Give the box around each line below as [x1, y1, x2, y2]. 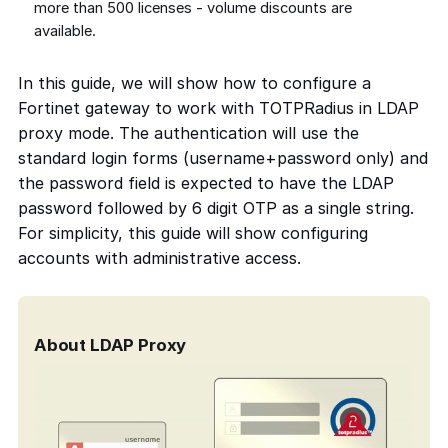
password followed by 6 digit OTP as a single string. [18, 198, 414, 218]
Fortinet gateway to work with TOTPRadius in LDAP [18, 98, 419, 118]
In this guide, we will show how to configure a [18, 73, 371, 93]
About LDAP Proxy [34, 334, 187, 355]
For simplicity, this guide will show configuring [18, 223, 368, 243]
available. [34, 22, 96, 40]
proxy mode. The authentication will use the [18, 123, 359, 143]
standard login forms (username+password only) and [18, 148, 428, 168]
